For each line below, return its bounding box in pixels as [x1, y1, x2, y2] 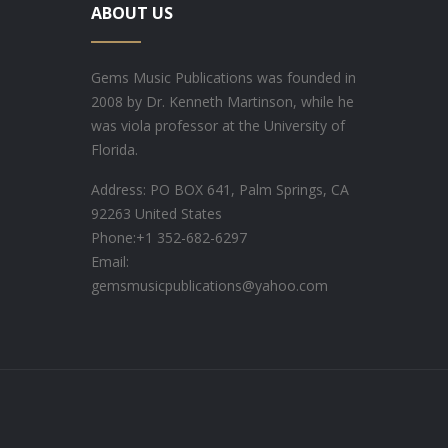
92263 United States [91, 204, 222, 223]
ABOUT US [91, 2, 173, 24]
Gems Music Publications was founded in [91, 68, 356, 87]
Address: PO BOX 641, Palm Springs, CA [91, 180, 349, 199]
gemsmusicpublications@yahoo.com [91, 276, 328, 295]
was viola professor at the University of [91, 116, 345, 135]
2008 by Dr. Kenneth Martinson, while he [91, 92, 354, 111]
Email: [91, 252, 129, 271]
